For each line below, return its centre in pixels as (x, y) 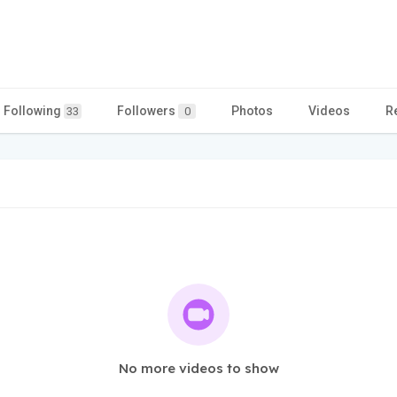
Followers (148, 110)
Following (34, 110)
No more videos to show (198, 368)
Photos (252, 110)
